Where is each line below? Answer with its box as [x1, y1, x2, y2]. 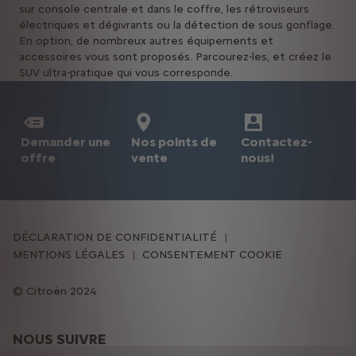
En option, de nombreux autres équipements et [19, 34, 273, 48]
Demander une [21, 134, 110, 149]
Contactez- [241, 134, 313, 149]
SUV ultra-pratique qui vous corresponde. [19, 66, 233, 79]
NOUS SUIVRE [13, 331, 106, 348]
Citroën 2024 [26, 284, 96, 298]
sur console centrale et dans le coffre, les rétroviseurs [19, 2, 309, 16]
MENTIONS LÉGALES [13, 248, 125, 261]
